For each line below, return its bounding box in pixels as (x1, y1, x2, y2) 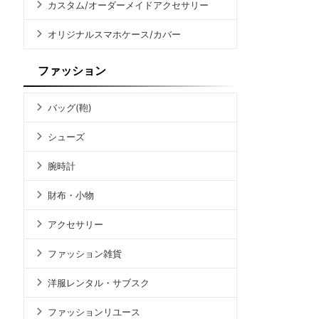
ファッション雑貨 (48, 248, 122, 259)
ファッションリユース (48, 306, 140, 318)
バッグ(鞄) (48, 102, 92, 113)
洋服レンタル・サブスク (48, 277, 150, 288)
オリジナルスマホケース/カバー (48, 28, 181, 40)
